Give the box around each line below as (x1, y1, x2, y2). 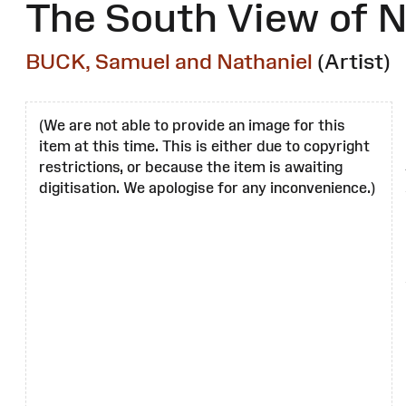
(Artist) (317, 49, 391, 74)
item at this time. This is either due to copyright (39, 138, 370, 155)
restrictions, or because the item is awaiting (39, 159, 343, 176)
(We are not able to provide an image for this (39, 117, 345, 134)
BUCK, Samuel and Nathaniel (25, 49, 313, 74)
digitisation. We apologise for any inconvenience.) (39, 179, 375, 197)
